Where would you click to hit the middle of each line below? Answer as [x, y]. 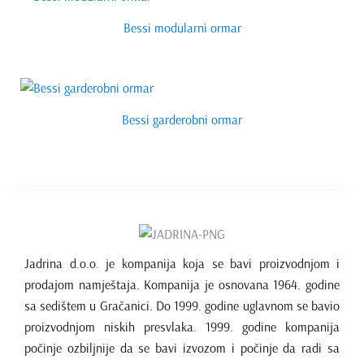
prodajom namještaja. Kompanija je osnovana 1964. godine [182, 284]
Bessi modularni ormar [182, 28]
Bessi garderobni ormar [182, 119]
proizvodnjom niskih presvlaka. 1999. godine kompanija [182, 327]
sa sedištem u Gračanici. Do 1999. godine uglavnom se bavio [182, 305]
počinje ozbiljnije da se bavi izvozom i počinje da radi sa [182, 348]
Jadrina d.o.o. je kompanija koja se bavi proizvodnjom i [182, 263]
